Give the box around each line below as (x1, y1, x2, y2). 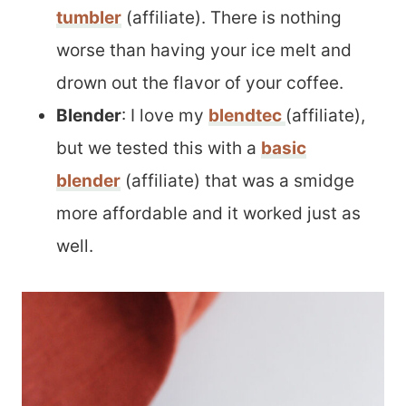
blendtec (208, 105, 285, 126)
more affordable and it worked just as (56, 203, 361, 224)
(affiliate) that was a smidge (121, 170, 354, 191)
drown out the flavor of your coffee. (56, 72, 343, 93)
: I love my (121, 105, 208, 126)
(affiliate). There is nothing (121, 7, 342, 28)
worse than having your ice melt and (56, 40, 352, 61)
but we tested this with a (56, 138, 261, 159)
